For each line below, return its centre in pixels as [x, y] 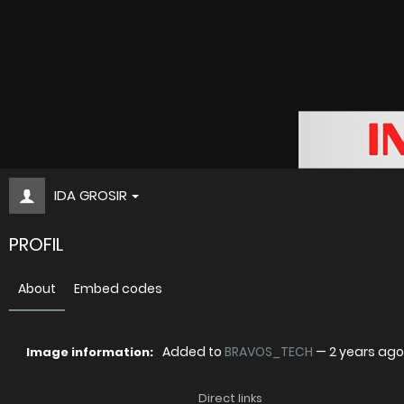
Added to [193, 352]
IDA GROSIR [91, 195]
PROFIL [36, 244]
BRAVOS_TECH [269, 352]
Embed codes [118, 289]
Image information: [90, 352]
